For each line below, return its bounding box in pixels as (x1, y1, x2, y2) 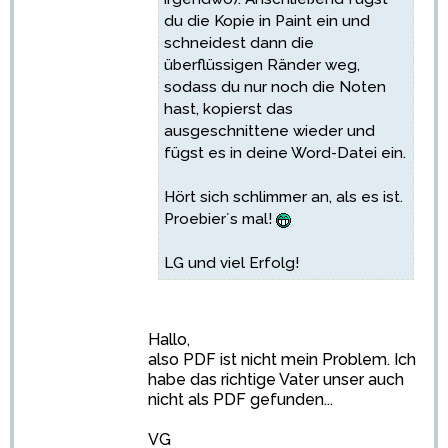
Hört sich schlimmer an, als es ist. (164, 188, 403, 206)
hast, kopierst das (164, 100, 293, 118)
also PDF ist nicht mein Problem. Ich (148, 350, 416, 369)
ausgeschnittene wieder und (164, 122, 375, 140)
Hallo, (148, 330, 190, 349)
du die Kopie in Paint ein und (164, 12, 370, 30)
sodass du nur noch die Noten (164, 78, 386, 96)
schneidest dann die (164, 34, 314, 52)
